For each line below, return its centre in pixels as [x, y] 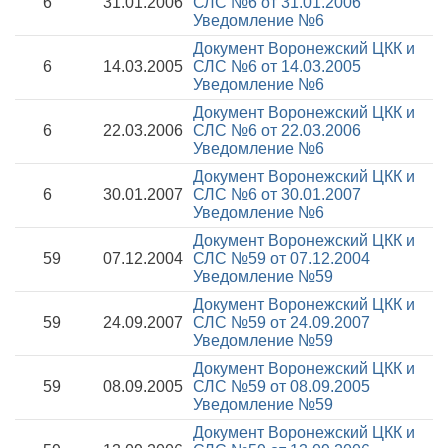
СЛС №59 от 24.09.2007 [281, 322]
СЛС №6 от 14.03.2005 [277, 66]
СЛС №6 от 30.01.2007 [277, 194]
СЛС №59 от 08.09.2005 [281, 386]
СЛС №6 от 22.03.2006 [277, 130]
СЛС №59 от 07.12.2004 [281, 258]
